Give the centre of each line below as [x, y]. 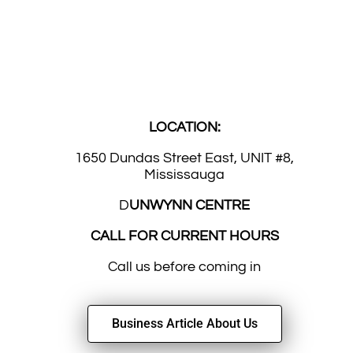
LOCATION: [184, 127]
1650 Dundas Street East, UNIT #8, [184, 158]
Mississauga [184, 175]
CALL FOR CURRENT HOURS [184, 236]
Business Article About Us [184, 323]
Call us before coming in [184, 267]
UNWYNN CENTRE [190, 205]
